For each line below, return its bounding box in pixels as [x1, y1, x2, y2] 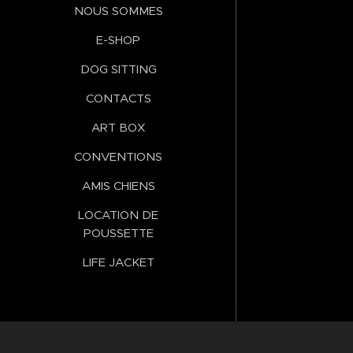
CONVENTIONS [74, 149, 162, 165]
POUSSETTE [83, 225, 154, 241]
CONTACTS [85, 91, 151, 106]
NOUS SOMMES [73, 3, 163, 19]
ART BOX [91, 120, 146, 136]
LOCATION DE [78, 207, 158, 223]
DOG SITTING [80, 61, 157, 77]
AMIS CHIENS [81, 178, 155, 194]
